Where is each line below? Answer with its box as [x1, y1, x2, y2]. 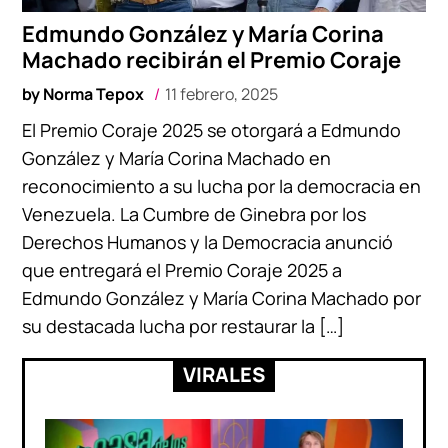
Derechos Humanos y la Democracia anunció [22, 230, 394, 255]
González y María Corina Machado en [22, 146, 332, 171]
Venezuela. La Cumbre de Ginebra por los [22, 202, 367, 227]
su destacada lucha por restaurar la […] [22, 314, 345, 339]
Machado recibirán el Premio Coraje [22, 45, 402, 76]
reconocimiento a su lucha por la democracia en [22, 174, 422, 199]
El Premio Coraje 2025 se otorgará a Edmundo [22, 118, 402, 143]
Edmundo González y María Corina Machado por [22, 286, 422, 311]
